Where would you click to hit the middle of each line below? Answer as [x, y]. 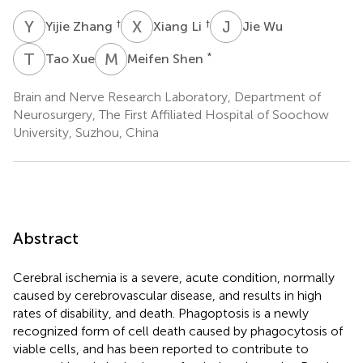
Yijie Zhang [81, 26]
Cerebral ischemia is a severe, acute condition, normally [174, 277]
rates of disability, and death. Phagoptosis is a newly [161, 313]
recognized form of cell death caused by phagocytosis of [178, 331]
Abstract [46, 238]
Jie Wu [263, 26]
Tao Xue [70, 58]
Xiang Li [179, 26]
